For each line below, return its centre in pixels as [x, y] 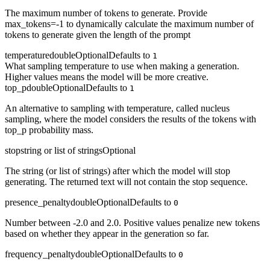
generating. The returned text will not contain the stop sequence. [126, 181]
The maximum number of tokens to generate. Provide [106, 13]
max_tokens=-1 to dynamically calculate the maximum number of [129, 24]
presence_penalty [38, 202]
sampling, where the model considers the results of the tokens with [130, 119]
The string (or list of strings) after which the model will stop [118, 171]
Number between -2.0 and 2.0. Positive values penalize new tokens [132, 222]
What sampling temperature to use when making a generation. [122, 66]
